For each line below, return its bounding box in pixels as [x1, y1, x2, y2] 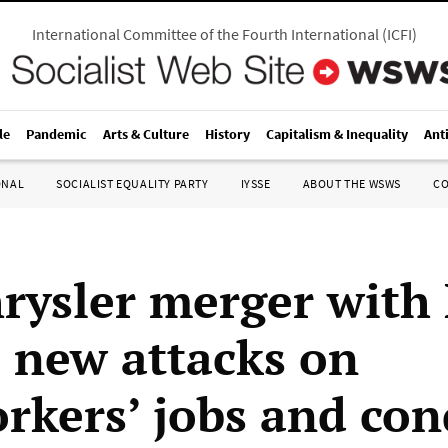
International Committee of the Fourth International [31, 24, 379, 44]
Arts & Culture [103, 125, 189, 143]
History [205, 125, 250, 143]
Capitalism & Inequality [266, 125, 408, 143]
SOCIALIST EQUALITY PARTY [56, 176, 209, 191]
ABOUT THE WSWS [302, 176, 401, 191]
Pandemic [26, 125, 87, 143]
